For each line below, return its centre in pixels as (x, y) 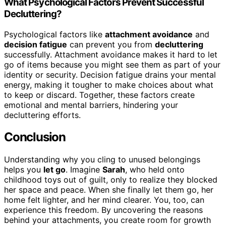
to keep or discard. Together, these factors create (99, 95)
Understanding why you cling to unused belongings (102, 160)
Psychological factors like (54, 34)
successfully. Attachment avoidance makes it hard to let (111, 54)
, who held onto (155, 170)
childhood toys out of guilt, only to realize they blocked (111, 180)
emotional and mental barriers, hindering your (91, 105)
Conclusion (35, 137)
